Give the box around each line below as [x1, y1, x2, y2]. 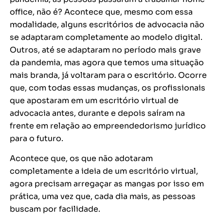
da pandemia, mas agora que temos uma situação [10, 57, 204, 68]
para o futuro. [10, 133, 63, 144]
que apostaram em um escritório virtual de [10, 95, 179, 106]
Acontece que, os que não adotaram [10, 153, 153, 164]
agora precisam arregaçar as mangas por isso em [10, 179, 204, 189]
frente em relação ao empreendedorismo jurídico [10, 121, 206, 131]
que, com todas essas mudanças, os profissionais [10, 83, 205, 93]
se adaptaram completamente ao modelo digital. [10, 32, 202, 43]
